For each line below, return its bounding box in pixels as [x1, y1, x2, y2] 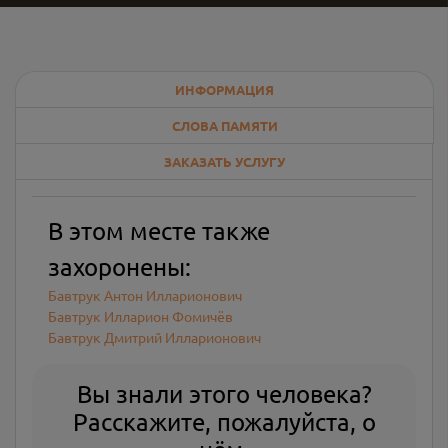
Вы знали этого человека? [76, 379, 372, 408]
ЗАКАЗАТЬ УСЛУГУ [163, 153, 285, 170]
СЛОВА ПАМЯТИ [171, 117, 278, 134]
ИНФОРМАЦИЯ [175, 81, 274, 98]
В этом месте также [48, 216, 270, 245]
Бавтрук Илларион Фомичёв [48, 307, 233, 325]
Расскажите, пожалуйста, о [72, 407, 376, 436]
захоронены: [48, 252, 191, 281]
